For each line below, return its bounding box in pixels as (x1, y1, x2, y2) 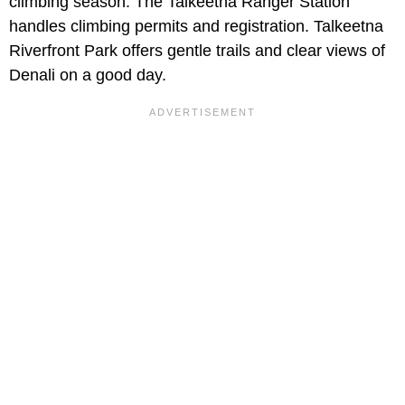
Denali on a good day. (9, 66, 166, 85)
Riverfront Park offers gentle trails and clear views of (9, 42, 385, 61)
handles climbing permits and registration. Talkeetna (9, 17, 383, 36)
